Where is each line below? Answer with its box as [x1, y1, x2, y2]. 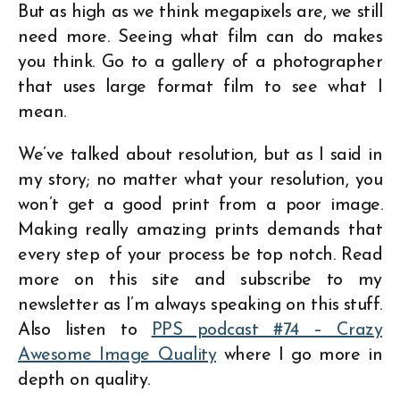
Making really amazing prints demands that [18, 221, 382, 239]
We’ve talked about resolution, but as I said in [18, 146, 382, 164]
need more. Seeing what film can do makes [18, 28, 382, 46]
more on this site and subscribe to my [18, 271, 382, 289]
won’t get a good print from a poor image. [18, 196, 382, 214]
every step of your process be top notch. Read [18, 246, 382, 264]
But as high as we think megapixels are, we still [18, 3, 382, 21]
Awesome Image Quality [18, 346, 217, 364]
